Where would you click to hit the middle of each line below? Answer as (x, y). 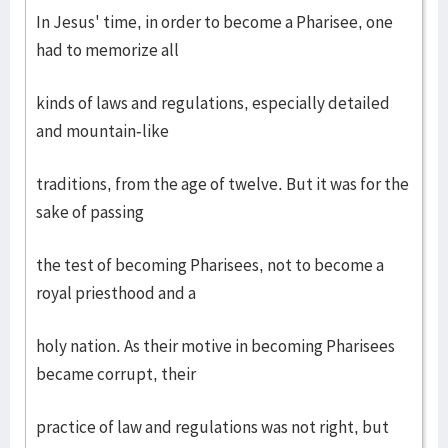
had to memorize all (107, 50)
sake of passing (90, 212)
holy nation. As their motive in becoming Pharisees (215, 346)
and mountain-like (102, 131)
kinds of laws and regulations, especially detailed (213, 103)
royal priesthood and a (116, 293)
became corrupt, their (116, 374)
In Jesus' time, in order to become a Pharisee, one (214, 22)
